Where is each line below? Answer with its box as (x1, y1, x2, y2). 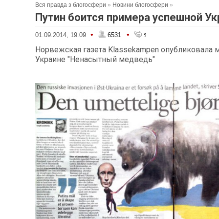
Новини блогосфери (112, 1, 168, 8)
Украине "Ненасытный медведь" (35, 55, 155, 64)
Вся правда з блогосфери (35, 1, 106, 8)
